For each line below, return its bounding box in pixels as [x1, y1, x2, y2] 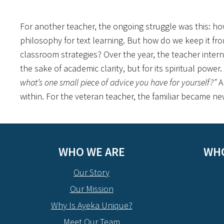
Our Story [73, 166, 109, 178]
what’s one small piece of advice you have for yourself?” [20, 76, 216, 88]
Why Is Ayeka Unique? [50, 199, 132, 211]
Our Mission [69, 183, 113, 194]
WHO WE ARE [58, 144, 125, 159]
